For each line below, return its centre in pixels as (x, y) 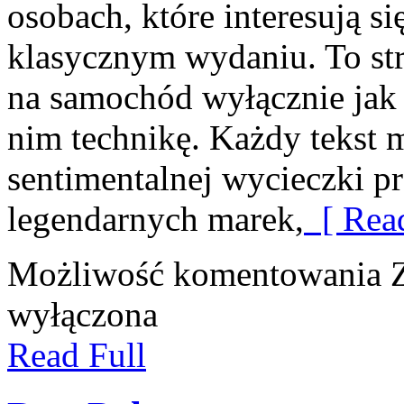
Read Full (77, 354)
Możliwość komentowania (199, 273)
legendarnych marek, (156, 218)
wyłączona (83, 314)
